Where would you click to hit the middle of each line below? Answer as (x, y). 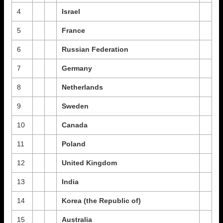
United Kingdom (89, 163)
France (73, 30)
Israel (71, 11)
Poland (73, 144)
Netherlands (82, 87)
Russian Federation (95, 49)
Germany (77, 68)
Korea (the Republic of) (101, 201)
